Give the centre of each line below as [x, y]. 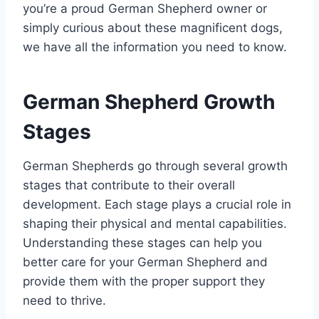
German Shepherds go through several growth [155, 166]
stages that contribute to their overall [129, 185]
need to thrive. [64, 301]
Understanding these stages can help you [142, 243]
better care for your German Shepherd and [145, 262]
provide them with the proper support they [144, 282]
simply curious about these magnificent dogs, [153, 28]
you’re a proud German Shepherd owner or [145, 9]
